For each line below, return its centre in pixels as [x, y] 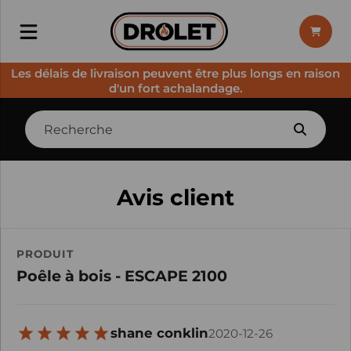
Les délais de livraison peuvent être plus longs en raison [175, 73]
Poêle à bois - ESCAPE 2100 [122, 276]
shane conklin [159, 333]
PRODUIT [45, 254]
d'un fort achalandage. [175, 88]
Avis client [175, 197]
